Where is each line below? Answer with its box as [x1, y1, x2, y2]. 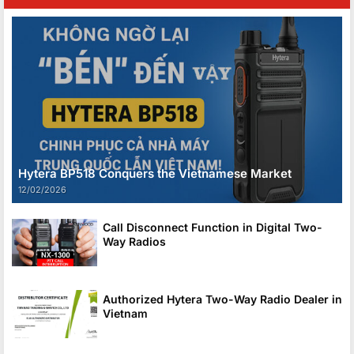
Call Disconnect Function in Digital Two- [102, 220, 322, 235]
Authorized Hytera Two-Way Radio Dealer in [102, 292, 342, 306]
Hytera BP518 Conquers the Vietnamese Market [18, 165, 292, 181]
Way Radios [102, 235, 166, 249]
